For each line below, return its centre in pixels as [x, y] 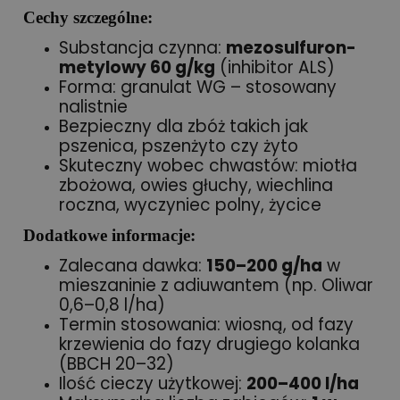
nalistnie [93, 107]
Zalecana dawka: [133, 266]
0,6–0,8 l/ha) [112, 305]
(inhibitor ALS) [275, 68]
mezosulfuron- [291, 48]
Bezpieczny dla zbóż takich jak [183, 127]
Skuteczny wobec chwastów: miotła [208, 166]
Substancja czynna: [142, 48]
